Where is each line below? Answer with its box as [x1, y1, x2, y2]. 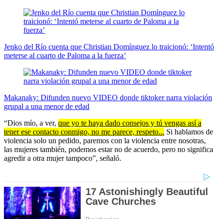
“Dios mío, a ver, [4, 119, 58, 128]
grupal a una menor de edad [4, 102, 89, 111]
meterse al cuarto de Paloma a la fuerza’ [4, 51, 126, 60]
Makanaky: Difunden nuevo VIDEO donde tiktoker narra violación [4, 93, 212, 102]
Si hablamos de [164, 128, 213, 136]
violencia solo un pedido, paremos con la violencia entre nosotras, [4, 136, 206, 145]
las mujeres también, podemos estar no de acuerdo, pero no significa [4, 145, 213, 154]
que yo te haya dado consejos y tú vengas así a [58, 119, 201, 128]
